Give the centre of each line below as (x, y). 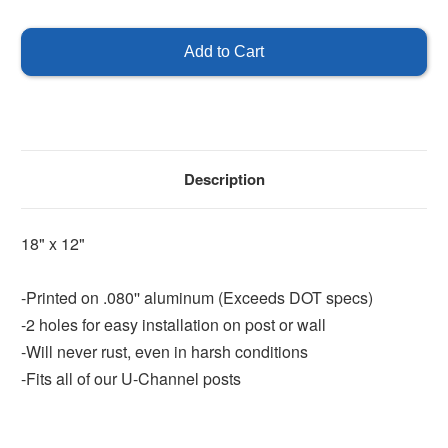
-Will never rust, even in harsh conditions (164, 351)
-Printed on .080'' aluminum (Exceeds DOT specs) (197, 297)
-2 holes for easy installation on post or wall (173, 324)
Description (224, 178)
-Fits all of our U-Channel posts (131, 378)
